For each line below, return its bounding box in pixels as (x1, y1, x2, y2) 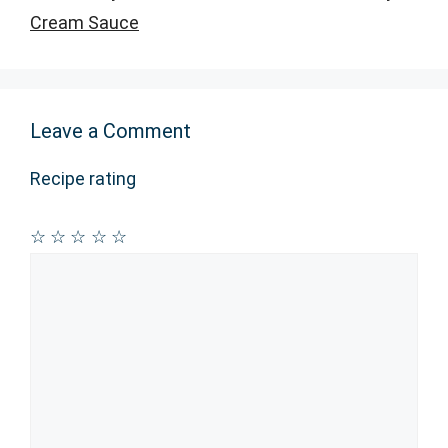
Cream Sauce (30, 11, 139, 33)
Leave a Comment (30, 118, 191, 143)
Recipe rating (30, 167, 136, 189)
